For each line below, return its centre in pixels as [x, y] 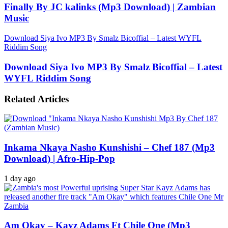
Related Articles [36, 99]
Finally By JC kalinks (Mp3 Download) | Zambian [110, 7]
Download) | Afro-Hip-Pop [60, 159]
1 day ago [20, 178]
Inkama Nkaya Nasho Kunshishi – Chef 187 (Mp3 [109, 147]
